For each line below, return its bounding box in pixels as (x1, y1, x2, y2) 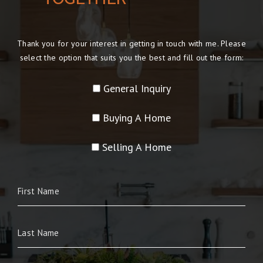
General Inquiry (103, 82, 171, 96)
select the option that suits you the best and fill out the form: (19, 52, 244, 63)
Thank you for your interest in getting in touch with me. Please (17, 38, 246, 49)
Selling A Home (102, 140, 171, 154)
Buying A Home (103, 111, 171, 125)
